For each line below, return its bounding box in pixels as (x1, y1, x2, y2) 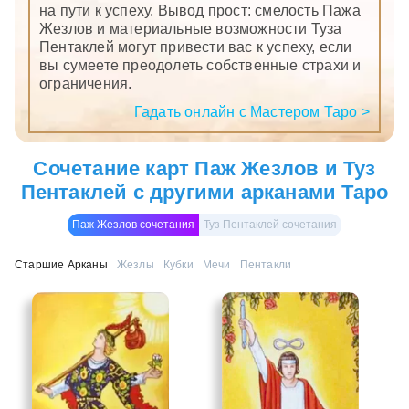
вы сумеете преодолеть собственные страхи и (39, 57, 362, 73)
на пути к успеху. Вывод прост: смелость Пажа (39, 2, 361, 18)
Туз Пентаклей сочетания (204, 218, 337, 232)
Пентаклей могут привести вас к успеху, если (39, 38, 352, 55)
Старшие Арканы (15, 258, 108, 272)
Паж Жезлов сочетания (72, 218, 194, 232)
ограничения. (39, 75, 132, 91)
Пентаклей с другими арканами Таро (20, 181, 389, 204)
